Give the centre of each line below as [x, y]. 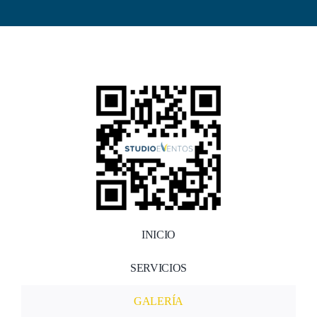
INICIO [158, 235]
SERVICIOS [158, 268]
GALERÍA [158, 301]
